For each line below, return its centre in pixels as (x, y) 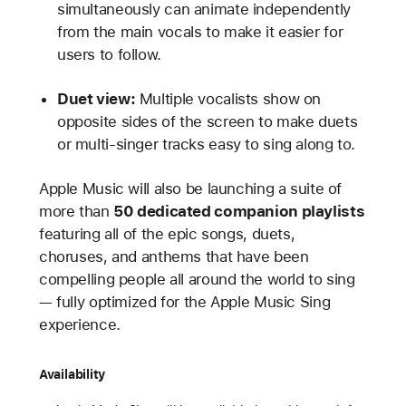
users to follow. (109, 54)
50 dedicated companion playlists (239, 212)
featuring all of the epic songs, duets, (167, 234)
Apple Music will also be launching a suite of (190, 189)
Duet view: (96, 99)
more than (76, 212)
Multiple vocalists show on (228, 99)
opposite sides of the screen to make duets (207, 122)
